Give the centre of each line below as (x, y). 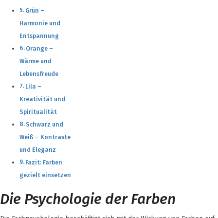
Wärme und (36, 61)
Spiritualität (38, 112)
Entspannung (39, 36)
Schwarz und (45, 124)
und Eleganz (38, 150)
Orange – (40, 48)
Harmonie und (40, 23)
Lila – (34, 86)
